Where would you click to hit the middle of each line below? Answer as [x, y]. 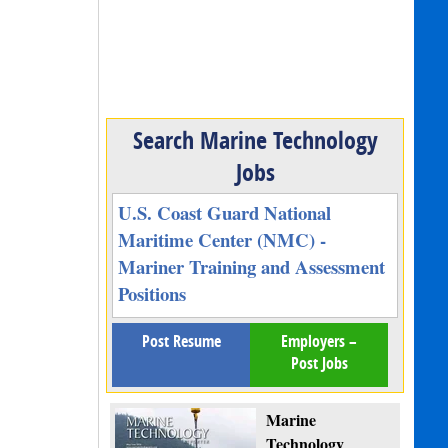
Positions [152, 294]
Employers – [319, 341]
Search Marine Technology [255, 140]
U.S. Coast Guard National [225, 213]
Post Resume [181, 341]
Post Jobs [319, 363]
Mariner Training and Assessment [252, 267]
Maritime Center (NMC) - [222, 240]
